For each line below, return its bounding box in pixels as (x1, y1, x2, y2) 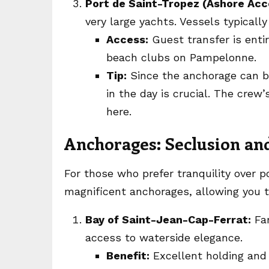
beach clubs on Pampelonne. (106, 51, 256, 64)
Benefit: (106, 249, 150, 262)
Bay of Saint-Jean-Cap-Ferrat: (85, 213, 251, 226)
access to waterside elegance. (85, 231, 243, 244)
